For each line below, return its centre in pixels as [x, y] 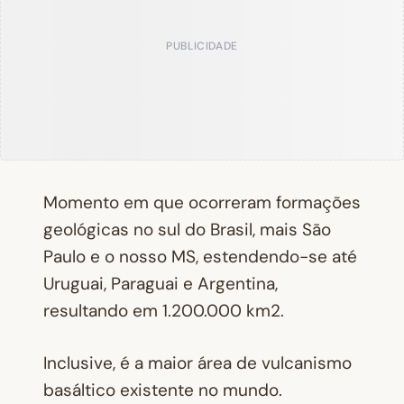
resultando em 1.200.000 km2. [164, 310]
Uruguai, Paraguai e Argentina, [161, 283]
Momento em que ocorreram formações [202, 202]
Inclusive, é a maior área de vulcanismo [197, 363]
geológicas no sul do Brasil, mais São [187, 229]
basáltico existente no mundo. [163, 390]
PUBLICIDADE [202, 45]
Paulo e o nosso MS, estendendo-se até [200, 256]
